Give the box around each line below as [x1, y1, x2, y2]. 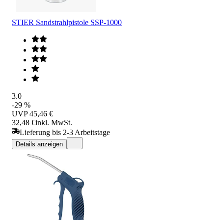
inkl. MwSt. [35, 118, 72, 127]
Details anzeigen [16, 140, 63, 148]
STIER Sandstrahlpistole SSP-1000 [12, 18, 122, 27]
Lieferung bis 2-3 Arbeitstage [20, 128, 110, 137]
